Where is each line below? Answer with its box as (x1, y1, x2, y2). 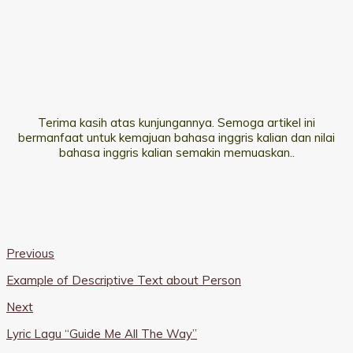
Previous (6, 246, 54, 262)
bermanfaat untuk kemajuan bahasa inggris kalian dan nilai (18, 130, 335, 146)
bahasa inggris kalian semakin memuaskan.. (58, 145, 295, 161)
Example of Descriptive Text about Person (6, 273, 241, 288)
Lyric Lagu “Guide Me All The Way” (6, 326, 197, 342)
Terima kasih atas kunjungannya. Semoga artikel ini (38, 115, 315, 131)
